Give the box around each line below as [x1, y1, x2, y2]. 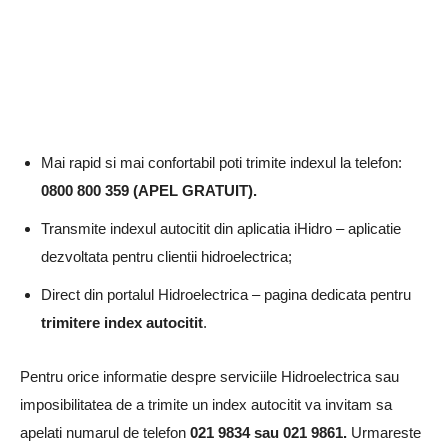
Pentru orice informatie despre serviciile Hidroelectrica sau [20, 367, 399, 385]
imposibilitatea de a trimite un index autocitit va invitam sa [20, 395, 392, 413]
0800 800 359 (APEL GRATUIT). [41, 181, 257, 199]
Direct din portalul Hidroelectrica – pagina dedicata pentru [41, 285, 411, 303]
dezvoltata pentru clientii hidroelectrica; [41, 247, 292, 265]
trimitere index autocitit [41, 313, 203, 331]
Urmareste [351, 423, 421, 441]
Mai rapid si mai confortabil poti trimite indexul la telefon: [41, 153, 402, 171]
